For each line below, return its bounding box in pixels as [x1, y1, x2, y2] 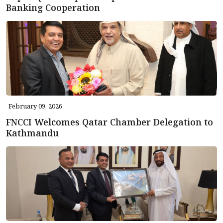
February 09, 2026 [8, 101, 62, 111]
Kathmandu [6, 126, 59, 139]
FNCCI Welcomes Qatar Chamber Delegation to [6, 115, 213, 128]
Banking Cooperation [6, 1, 100, 13]
